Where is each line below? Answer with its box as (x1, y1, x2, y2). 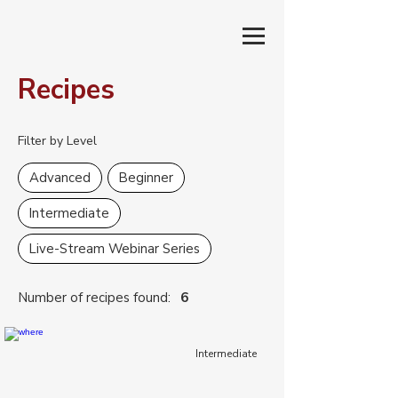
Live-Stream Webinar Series (29, 240, 200, 258)
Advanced (29, 169, 91, 187)
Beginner (119, 169, 173, 187)
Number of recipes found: (18, 289, 171, 306)
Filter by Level (18, 132, 97, 149)
